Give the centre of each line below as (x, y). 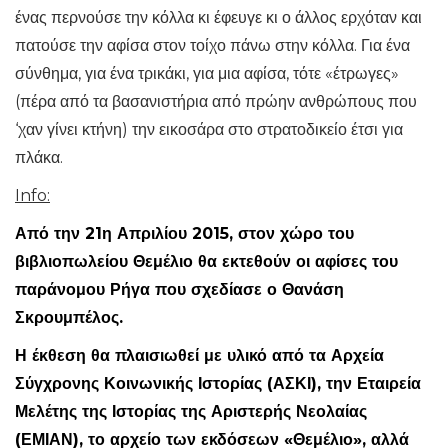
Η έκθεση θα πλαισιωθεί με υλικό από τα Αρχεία (199, 355)
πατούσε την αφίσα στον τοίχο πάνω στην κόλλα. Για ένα (212, 45)
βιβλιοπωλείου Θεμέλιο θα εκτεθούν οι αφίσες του (206, 261)
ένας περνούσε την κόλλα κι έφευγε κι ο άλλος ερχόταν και (218, 17)
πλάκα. (39, 157)
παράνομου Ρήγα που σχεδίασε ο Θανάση (179, 289)
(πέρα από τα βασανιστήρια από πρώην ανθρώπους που (216, 101)
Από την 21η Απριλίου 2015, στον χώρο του (184, 233)
